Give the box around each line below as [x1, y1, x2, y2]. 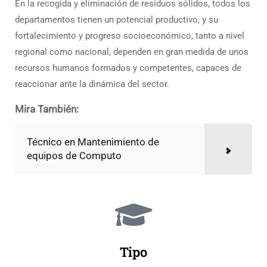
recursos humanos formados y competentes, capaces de [15, 63, 241, 74]
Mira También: [15, 103, 79, 116]
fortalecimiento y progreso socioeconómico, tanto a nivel [15, 30, 244, 42]
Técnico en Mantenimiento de [27, 136, 159, 148]
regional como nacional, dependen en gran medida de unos [15, 46, 249, 58]
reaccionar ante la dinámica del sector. [15, 79, 169, 90]
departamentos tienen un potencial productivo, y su [15, 14, 218, 26]
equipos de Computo [27, 150, 122, 162]
